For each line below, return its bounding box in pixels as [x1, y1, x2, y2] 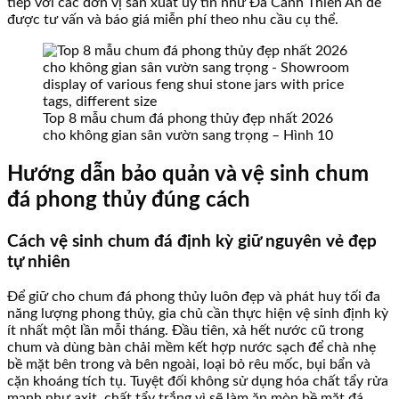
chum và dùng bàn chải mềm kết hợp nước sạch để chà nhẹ [7, 340, 376, 355]
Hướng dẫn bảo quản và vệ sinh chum [7, 163, 369, 185]
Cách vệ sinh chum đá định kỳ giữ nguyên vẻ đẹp [7, 232, 377, 250]
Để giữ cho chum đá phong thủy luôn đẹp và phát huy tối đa [7, 289, 380, 305]
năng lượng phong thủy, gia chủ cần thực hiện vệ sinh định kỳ [7, 306, 388, 322]
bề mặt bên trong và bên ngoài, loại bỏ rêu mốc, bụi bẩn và [7, 357, 370, 372]
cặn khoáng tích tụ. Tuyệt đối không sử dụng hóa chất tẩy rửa [7, 374, 388, 389]
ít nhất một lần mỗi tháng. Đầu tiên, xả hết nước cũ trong [7, 323, 363, 338]
